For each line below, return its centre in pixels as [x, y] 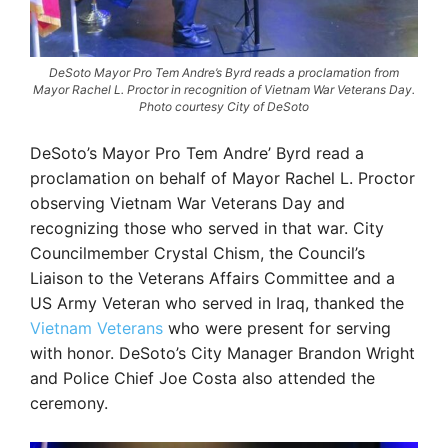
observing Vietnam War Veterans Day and [187, 203]
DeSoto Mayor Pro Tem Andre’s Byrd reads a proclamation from [224, 73]
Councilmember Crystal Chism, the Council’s [197, 253]
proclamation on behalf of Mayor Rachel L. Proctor [222, 178]
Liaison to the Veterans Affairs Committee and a [212, 278]
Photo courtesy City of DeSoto [224, 107]
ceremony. [69, 403]
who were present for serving [277, 328]
